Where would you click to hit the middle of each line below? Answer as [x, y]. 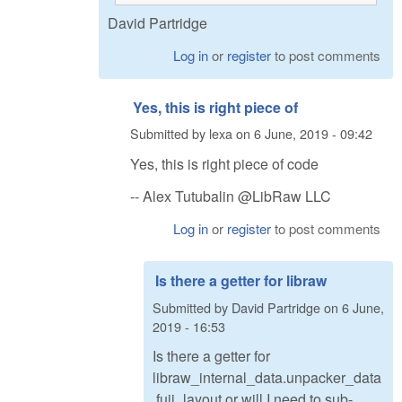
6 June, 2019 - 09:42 [313, 134]
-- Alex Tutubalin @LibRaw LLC [231, 197]
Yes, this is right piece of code [224, 163]
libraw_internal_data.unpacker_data [267, 378]
